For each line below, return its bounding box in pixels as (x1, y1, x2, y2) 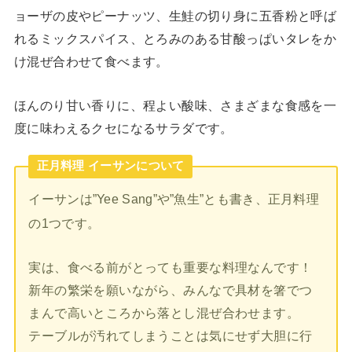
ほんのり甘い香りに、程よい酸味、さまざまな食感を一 (13, 97, 337, 112)
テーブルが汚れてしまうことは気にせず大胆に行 (28, 328, 313, 343)
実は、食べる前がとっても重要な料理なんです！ (28, 260, 313, 274)
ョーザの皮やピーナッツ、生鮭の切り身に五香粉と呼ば (13, 9, 337, 24)
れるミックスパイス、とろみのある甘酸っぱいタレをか (13, 31, 337, 46)
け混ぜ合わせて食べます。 (13, 54, 169, 69)
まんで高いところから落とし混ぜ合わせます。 (28, 306, 300, 320)
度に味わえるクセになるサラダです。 (13, 120, 233, 135)
